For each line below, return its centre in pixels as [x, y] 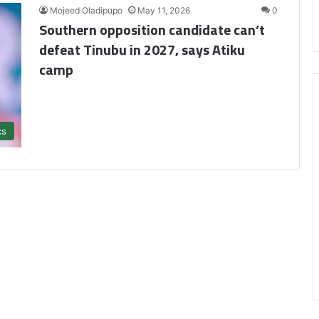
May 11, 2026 [164, 10]
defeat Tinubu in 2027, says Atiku [142, 49]
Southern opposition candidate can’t [152, 30]
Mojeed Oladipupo [86, 10]
